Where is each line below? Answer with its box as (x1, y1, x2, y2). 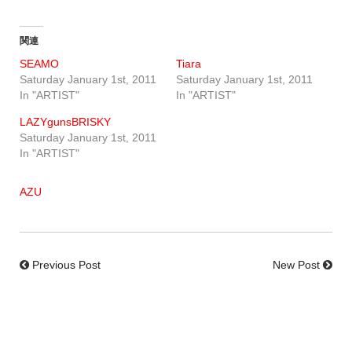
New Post (273, 258, 320, 271)
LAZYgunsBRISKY (20, 115, 111, 128)
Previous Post (32, 258, 101, 271)
